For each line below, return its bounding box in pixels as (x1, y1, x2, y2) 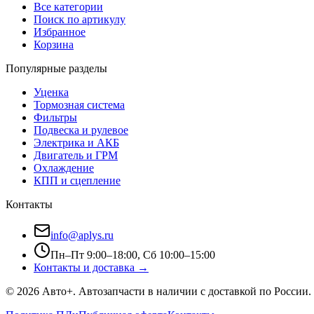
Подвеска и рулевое (34, 124, 128, 137)
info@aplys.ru (50, 229, 114, 242)
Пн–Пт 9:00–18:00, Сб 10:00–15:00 (50, 249, 215, 261)
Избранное (34, 26, 86, 39)
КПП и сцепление (34, 175, 121, 187)
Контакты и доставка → (34, 261, 149, 274)
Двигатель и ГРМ (34, 149, 118, 162)
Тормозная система (34, 99, 125, 111)
